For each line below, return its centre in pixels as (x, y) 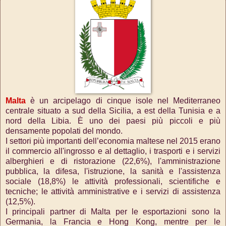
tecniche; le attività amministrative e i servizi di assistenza (113, 192)
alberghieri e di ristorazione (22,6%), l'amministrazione (113, 161)
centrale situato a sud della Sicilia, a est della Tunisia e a (113, 111)
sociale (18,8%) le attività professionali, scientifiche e (113, 182)
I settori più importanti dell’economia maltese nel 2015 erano (113, 141)
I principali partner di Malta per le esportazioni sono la (113, 212)
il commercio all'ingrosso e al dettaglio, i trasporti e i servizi (113, 151)
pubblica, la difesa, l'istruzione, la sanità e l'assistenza (113, 172)
